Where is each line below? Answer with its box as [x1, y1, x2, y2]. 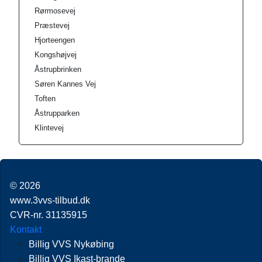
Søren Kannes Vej [35, 80, 96, 89]
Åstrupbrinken [35, 65, 81, 74]
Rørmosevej [35, 6, 75, 16]
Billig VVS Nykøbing [29, 239, 114, 250]
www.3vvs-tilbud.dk [10, 195, 90, 206]
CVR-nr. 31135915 [10, 210, 87, 220]
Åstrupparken [35, 109, 80, 118]
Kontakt [10, 225, 42, 235]
